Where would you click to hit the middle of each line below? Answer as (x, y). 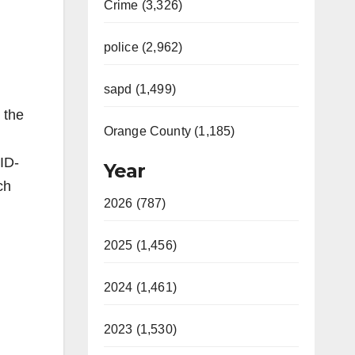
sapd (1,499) (139, 89)
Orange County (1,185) (169, 131)
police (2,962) (143, 47)
